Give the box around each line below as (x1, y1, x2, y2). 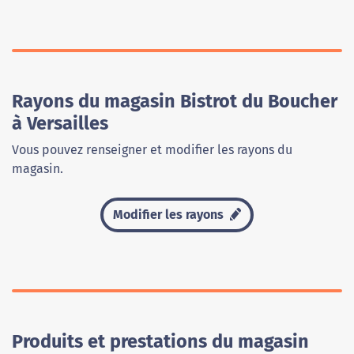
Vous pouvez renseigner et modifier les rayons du (12, 142, 292, 157)
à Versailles (12, 112, 108, 134)
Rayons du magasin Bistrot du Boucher (12, 90, 337, 112)
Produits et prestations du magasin (12, 330, 309, 352)
